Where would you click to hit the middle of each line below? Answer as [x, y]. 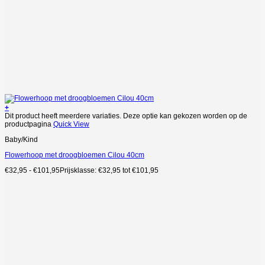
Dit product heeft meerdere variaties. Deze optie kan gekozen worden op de [126, 116]
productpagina [29, 124]
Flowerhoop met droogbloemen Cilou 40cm [75, 155]
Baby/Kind [21, 140]
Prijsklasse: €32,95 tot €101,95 [109, 170]
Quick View [71, 124]
